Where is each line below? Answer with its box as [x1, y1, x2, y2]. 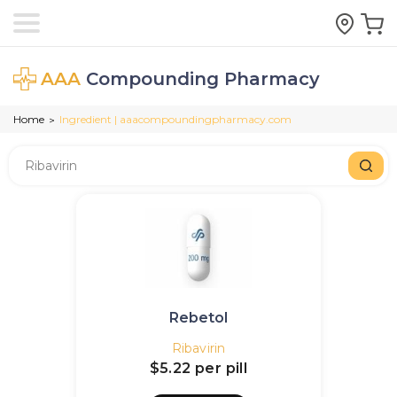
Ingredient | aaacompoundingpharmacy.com [59, 113, 292, 126]
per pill [195, 360, 248, 377]
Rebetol [169, 309, 228, 326]
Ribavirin [171, 340, 226, 356]
